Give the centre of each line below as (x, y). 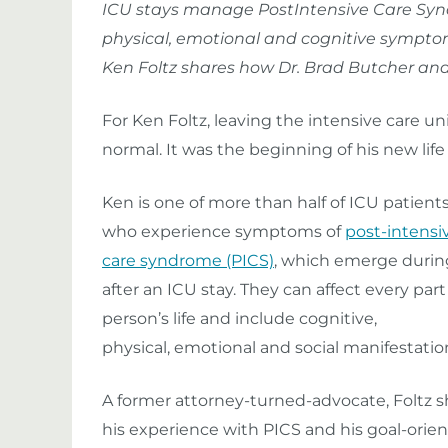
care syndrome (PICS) (188, 260)
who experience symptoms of (223, 231)
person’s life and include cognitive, (239, 318)
